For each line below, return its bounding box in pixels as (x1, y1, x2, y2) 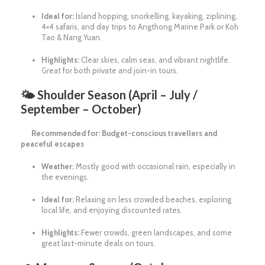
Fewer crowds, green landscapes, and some (79, 228, 232, 238)
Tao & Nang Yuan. (41, 33, 102, 43)
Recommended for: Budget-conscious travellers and (21, 128, 217, 138)
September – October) (21, 102, 141, 117)
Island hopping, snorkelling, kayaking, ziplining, (74, 11, 237, 21)
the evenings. (41, 172, 89, 182)
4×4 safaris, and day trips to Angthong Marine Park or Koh (41, 22, 238, 32)
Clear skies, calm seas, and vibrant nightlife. (79, 55, 230, 65)
